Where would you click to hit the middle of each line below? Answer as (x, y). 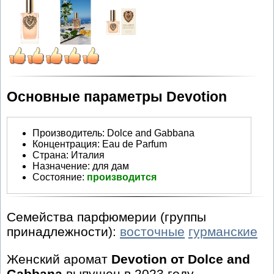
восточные (152, 232)
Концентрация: (67, 144)
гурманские (223, 232)
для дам (111, 166)
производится (122, 177)
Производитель (67, 133)
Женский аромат (59, 259)
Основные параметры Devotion (117, 96)
